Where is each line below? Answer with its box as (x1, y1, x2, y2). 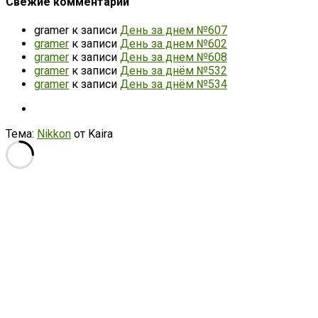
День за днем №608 (120, 50, 227, 65)
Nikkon (37, 127, 71, 141)
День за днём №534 (120, 77, 227, 92)
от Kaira (71, 127, 113, 141)
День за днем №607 (120, 23, 227, 38)
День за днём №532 (120, 64, 227, 78)
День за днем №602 (120, 37, 227, 51)
